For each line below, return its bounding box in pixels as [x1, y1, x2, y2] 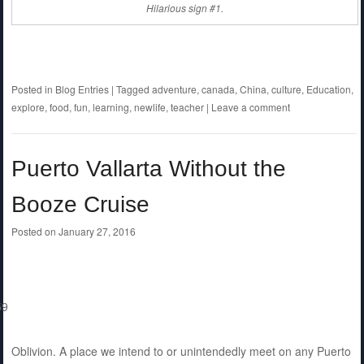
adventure [151, 82, 197, 97]
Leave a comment [210, 100, 290, 115]
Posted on [11, 224, 58, 239]
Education [305, 82, 351, 97]
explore [11, 100, 45, 115]
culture [271, 82, 301, 97]
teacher [170, 100, 204, 115]
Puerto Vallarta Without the [11, 156, 286, 182]
